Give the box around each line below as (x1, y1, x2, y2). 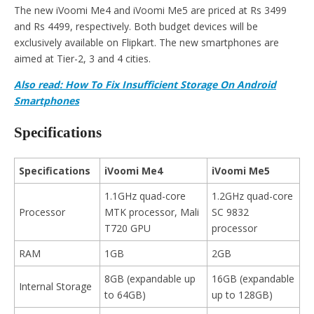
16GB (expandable (212, 271, 294, 285)
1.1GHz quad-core (104, 189, 186, 203)
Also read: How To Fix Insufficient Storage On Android (14, 77, 276, 91)
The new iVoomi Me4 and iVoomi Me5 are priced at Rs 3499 (14, 3, 287, 17)
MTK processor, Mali (104, 205, 199, 219)
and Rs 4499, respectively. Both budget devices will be (14, 19, 258, 33)
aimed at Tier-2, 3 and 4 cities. (14, 51, 151, 65)
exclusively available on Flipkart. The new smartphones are (14, 35, 279, 49)
